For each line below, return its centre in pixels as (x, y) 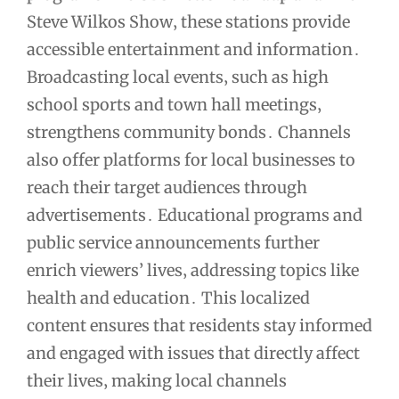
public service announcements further (173, 242)
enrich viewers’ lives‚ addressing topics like (193, 270)
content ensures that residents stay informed (199, 325)
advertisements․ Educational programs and (195, 215)
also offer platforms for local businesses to (191, 159)
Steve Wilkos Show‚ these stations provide (188, 21)
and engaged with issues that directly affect (193, 353)
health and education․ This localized (168, 297)
